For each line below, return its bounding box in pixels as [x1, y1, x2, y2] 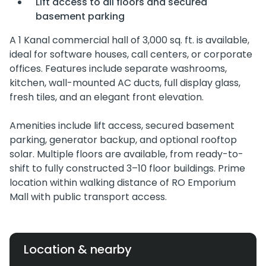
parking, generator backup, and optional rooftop [9, 133, 237, 147]
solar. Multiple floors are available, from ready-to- [9, 147, 243, 161]
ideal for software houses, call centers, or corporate [9, 47, 252, 62]
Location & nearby [24, 241, 132, 258]
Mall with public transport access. [9, 190, 167, 204]
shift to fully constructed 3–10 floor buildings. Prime [9, 161, 245, 176]
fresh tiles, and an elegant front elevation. [9, 90, 204, 104]
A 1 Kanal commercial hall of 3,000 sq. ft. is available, [9, 33, 249, 47]
